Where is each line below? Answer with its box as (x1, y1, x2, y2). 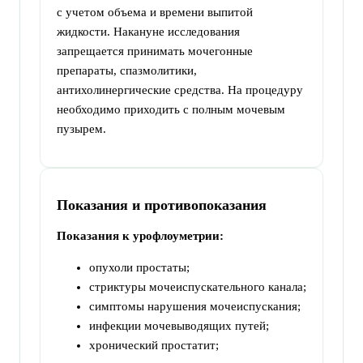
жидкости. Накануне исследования (57, 24, 240, 38)
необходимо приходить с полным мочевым (57, 102, 285, 116)
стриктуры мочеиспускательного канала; (89, 280, 306, 293)
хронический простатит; (89, 338, 219, 352)
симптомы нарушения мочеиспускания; (89, 299, 301, 313)
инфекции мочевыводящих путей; (89, 318, 269, 332)
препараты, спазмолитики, (57, 63, 197, 77)
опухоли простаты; (89, 260, 190, 274)
